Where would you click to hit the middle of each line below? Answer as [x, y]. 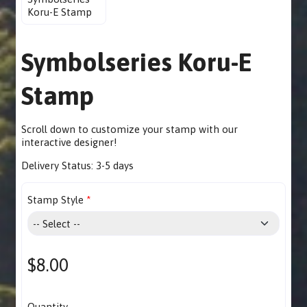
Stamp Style [55, 199]
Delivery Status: [59, 165]
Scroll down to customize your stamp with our [130, 129]
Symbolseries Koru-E [137, 62]
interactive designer [68, 142]
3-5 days [115, 165]
